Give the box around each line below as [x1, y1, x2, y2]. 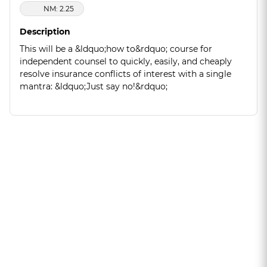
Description [20, 26, 70, 38]
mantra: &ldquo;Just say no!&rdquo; [20, 81, 167, 92]
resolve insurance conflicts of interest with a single [20, 69, 231, 80]
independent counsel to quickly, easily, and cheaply [20, 56, 232, 67]
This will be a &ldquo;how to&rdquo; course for [20, 44, 212, 55]
